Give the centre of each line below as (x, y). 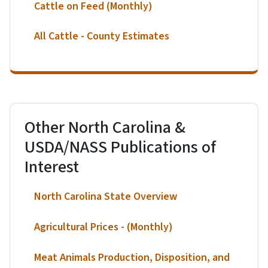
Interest (52, 167)
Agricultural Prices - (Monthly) (103, 227)
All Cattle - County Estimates (102, 36)
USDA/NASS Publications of (120, 147)
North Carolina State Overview (106, 197)
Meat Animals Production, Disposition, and (132, 257)
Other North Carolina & (105, 127)
